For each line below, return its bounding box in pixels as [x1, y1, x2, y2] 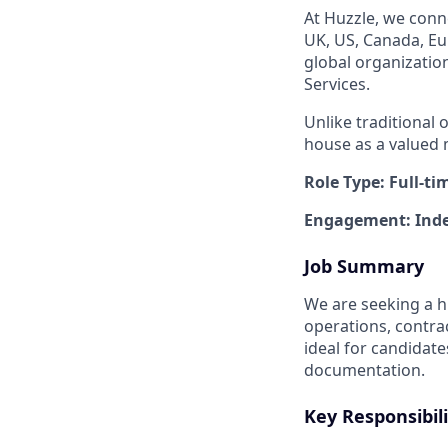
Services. [304, 72, 370, 95]
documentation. [304, 358, 425, 381]
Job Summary [304, 253, 424, 278]
